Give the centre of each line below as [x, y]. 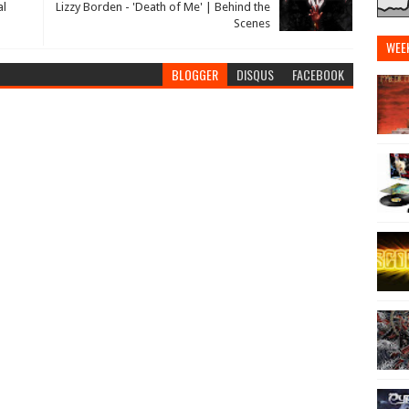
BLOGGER [195, 75]
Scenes [252, 24]
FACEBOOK [319, 75]
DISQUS [256, 75]
